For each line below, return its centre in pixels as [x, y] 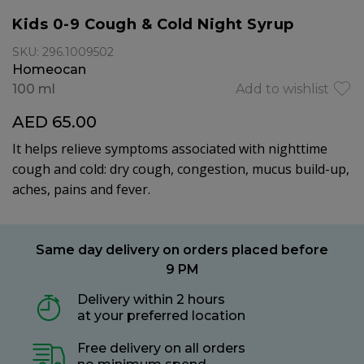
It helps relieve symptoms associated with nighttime [170, 149]
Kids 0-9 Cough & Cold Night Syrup [153, 24]
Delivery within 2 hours [151, 299]
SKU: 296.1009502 [63, 52]
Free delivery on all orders [161, 348]
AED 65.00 [54, 122]
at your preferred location [161, 316]
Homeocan [49, 69]
